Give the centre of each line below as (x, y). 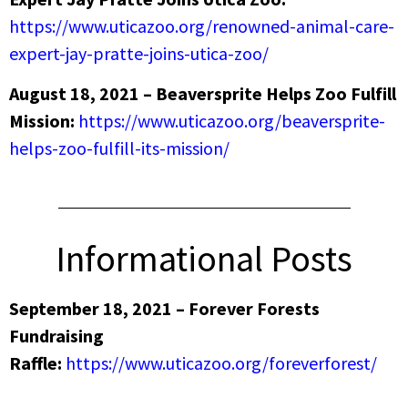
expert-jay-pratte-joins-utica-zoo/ (139, 53)
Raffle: (37, 362)
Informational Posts (204, 258)
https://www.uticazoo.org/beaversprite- (232, 121)
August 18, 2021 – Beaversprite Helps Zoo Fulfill (203, 94)
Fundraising (56, 335)
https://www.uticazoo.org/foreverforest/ (221, 362)
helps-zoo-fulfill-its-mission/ (119, 148)
